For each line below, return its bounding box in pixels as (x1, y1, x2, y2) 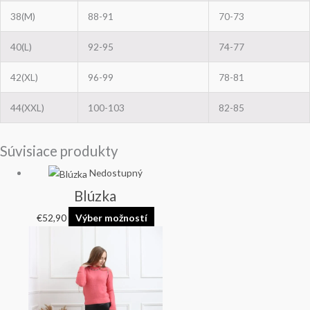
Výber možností (75, 211, 147, 224)
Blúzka (74, 187, 117, 204)
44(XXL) (10, 102, 44, 114)
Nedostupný (89, 166, 143, 179)
